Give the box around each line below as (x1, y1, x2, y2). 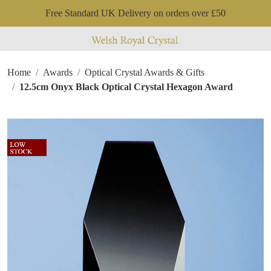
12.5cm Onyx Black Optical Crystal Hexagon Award (19, 82, 233, 93)
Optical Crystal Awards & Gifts (85, 67, 204, 78)
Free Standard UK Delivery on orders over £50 (45, 8, 226, 18)
